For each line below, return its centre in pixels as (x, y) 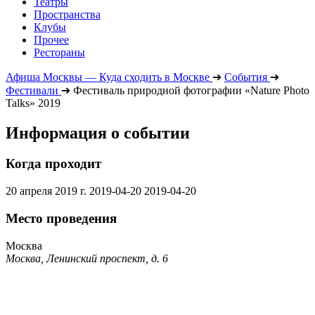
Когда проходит (53, 164)
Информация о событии (98, 133)
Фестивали (32, 90)
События (246, 77)
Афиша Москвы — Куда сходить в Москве (108, 77)
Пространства (67, 14)
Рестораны (59, 52)
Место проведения (61, 218)
